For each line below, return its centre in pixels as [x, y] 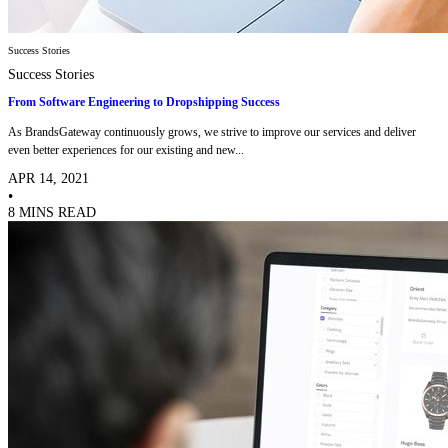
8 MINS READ [52, 212]
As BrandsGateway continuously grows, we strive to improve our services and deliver [212, 131]
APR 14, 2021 [48, 178]
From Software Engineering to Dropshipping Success [144, 102]
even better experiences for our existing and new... [126, 149]
